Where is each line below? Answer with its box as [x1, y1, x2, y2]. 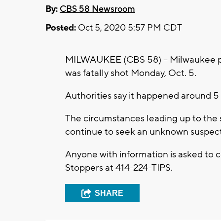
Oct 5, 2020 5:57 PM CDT [76, 22, 182, 34]
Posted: [45, 22, 76, 34]
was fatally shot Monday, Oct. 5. [65, 67, 196, 79]
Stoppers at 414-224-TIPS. [65, 161, 173, 174]
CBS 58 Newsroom [60, 3, 135, 15]
